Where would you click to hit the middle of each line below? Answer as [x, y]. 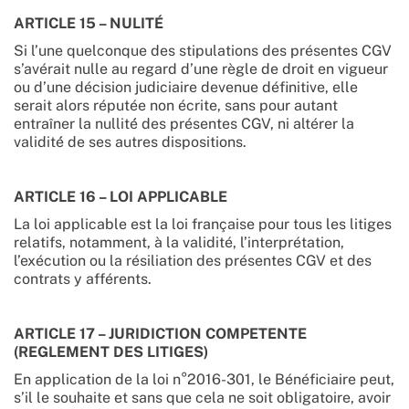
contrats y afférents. [83, 279]
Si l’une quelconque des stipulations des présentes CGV [203, 51]
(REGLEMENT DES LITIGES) [111, 352]
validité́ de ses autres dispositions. [130, 142]
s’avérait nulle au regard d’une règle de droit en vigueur [201, 69]
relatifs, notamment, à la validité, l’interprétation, [179, 242]
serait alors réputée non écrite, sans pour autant [176, 105]
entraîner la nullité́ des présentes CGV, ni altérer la [184, 124]
